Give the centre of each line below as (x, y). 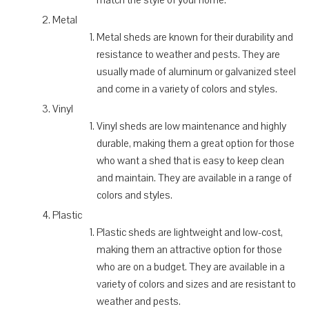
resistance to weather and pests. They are (188, 54)
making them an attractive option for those (189, 249)
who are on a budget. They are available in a (191, 267)
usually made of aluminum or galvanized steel (196, 71)
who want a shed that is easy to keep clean (190, 160)
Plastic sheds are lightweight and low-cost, (190, 232)
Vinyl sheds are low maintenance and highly (191, 126)
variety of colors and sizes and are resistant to (196, 284)
